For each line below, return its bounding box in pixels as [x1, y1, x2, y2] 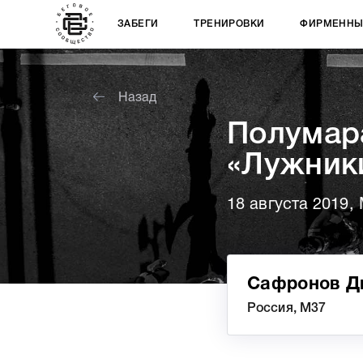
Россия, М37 [247, 303, 327, 314]
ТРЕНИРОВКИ [194, 19, 265, 28]
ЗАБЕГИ [117, 19, 159, 28]
